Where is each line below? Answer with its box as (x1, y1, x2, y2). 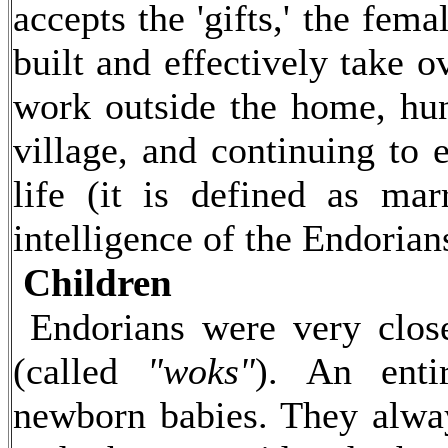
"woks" (147, 350, 256, 392)
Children (23, 261, 172, 304)
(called (13, 350, 148, 392)
